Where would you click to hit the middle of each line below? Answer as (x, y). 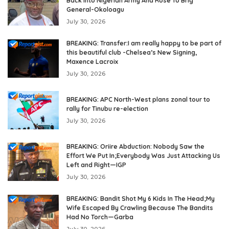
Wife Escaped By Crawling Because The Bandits (140, 208)
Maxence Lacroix (92, 62)
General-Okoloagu (95, 10)
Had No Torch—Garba (100, 217)
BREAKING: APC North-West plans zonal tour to (138, 100)
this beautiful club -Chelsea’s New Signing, (132, 53)
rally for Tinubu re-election (107, 109)
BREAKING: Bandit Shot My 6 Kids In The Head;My (141, 199)
